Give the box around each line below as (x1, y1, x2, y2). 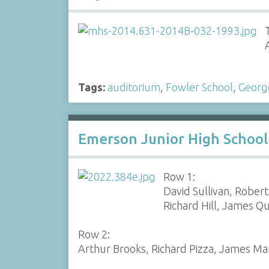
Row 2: (77, 228, 110, 241)
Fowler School (165, 81, 233, 93)
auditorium (107, 81, 160, 93)
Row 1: (163, 171, 196, 183)
